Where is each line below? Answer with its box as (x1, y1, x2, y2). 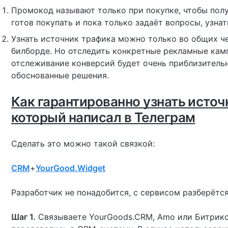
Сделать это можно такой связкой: (11, 138, 155, 149)
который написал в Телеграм (11, 109, 195, 125)
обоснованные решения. (11, 70, 109, 80)
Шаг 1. (11, 212, 36, 222)
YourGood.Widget (36, 163, 105, 173)
